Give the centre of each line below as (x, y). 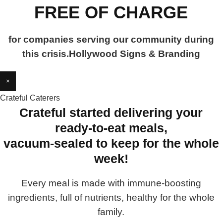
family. (111, 212)
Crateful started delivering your (111, 112)
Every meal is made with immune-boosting (111, 183)
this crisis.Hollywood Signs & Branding (111, 54)
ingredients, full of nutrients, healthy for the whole (111, 197)
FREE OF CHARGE (111, 12)
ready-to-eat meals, (111, 128)
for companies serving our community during (111, 39)
